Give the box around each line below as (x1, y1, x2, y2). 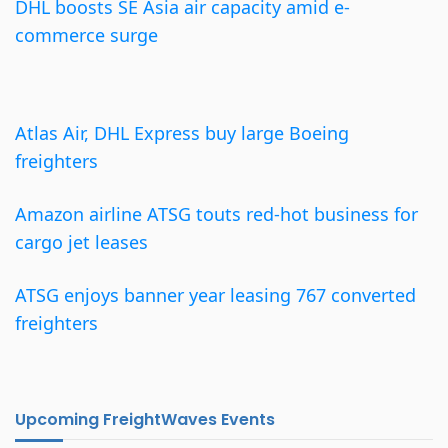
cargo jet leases (15, 230, 148, 254)
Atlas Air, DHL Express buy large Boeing (15, 121, 349, 145)
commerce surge (15, 23, 158, 47)
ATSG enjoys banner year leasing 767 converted (15, 283, 416, 307)
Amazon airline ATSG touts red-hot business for (15, 202, 418, 226)
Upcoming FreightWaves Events (15, 408, 275, 431)
